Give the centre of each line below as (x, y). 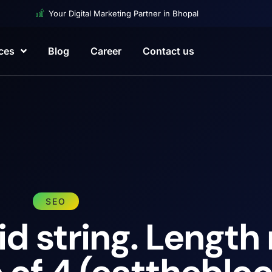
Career (106, 51)
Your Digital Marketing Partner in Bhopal (123, 13)
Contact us (168, 51)
